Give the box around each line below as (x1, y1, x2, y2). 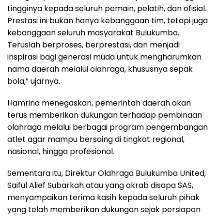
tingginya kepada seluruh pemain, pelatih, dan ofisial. (7, 3, 206, 15)
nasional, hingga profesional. (7, 146, 114, 157)
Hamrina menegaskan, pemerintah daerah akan (7, 97, 191, 109)
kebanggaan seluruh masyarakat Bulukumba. (7, 27, 179, 39)
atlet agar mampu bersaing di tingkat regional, (7, 134, 185, 145)
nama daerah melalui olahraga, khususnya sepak (7, 63, 193, 75)
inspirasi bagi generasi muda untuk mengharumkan (7, 51, 201, 63)
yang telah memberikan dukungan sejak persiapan (7, 204, 201, 216)
